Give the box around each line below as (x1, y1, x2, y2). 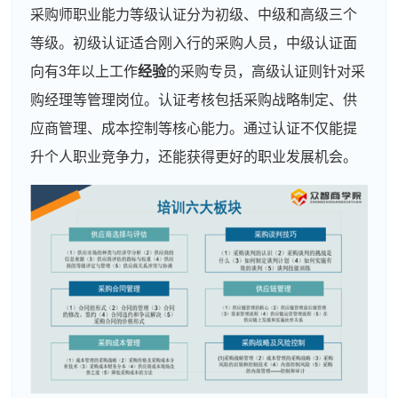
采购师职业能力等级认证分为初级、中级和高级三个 (30, 6, 358, 22)
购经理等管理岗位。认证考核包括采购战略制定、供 (30, 92, 358, 107)
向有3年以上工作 (30, 63, 139, 79)
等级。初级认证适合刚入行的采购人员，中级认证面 (30, 35, 358, 51)
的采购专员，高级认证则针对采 (166, 63, 366, 79)
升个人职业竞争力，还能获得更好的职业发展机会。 (30, 148, 358, 164)
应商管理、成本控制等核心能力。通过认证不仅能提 (30, 120, 358, 136)
